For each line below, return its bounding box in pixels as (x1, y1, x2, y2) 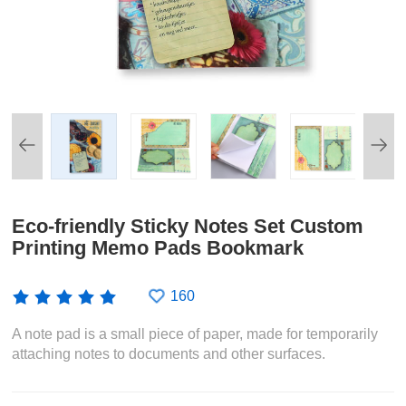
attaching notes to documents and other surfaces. (12, 345, 326, 362)
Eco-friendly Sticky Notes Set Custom (12, 214, 364, 237)
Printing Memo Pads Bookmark (12, 236, 304, 259)
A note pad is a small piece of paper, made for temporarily (12, 325, 379, 342)
